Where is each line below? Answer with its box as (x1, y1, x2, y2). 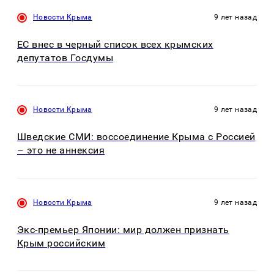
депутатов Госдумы (17, 51, 114, 64)
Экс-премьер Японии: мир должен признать (17, 224, 229, 235)
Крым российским (17, 237, 106, 249)
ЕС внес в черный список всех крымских (17, 38, 213, 50)
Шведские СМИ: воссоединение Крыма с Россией (17, 131, 256, 143)
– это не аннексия (17, 144, 105, 157)
